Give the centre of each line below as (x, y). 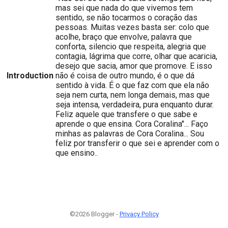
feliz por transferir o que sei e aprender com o (137, 144)
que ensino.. (77, 153)
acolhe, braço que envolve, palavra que (124, 37)
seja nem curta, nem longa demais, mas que (133, 95)
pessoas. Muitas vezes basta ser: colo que (132, 27)
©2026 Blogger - (94, 214)
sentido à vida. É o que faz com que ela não (132, 85)
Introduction (30, 76)
